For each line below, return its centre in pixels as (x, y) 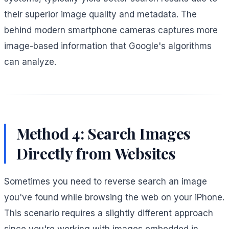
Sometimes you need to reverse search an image (106, 181)
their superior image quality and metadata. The (100, 14)
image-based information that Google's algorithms (108, 46)
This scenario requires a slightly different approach (109, 213)
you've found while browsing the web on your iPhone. (114, 197)
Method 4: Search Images (104, 133)
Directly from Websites (96, 153)
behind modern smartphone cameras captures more (111, 30)
